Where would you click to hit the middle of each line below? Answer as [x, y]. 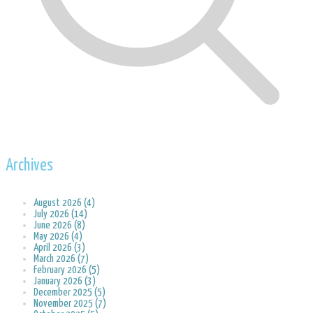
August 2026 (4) [64, 203]
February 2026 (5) [67, 270]
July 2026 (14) [60, 214]
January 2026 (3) [65, 282]
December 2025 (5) [70, 293]
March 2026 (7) [61, 259]
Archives [29, 166]
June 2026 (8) [59, 226]
